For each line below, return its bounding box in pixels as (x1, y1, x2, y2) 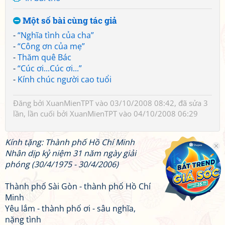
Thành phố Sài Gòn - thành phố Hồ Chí (5, 181, 151, 192)
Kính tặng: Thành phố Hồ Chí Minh (5, 137, 135, 148)
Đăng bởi (13, 98, 46, 108)
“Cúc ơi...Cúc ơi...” (18, 63, 82, 74)
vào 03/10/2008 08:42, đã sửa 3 (93, 98, 208, 108)
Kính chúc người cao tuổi (18, 74, 111, 85)
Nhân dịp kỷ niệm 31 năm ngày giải (5, 148, 136, 159)
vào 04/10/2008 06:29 (117, 108, 198, 119)
